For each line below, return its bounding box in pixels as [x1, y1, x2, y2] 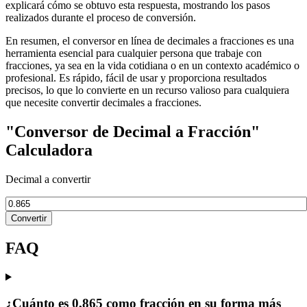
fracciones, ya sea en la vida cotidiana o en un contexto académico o [5, 59, 299, 71]
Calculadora [5, 140, 93, 159]
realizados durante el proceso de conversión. [5, 11, 196, 23]
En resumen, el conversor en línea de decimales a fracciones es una [5, 34, 294, 47]
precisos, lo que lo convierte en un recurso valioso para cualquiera [5, 84, 289, 96]
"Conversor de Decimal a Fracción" [5, 122, 260, 140]
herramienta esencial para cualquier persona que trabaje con [5, 47, 262, 59]
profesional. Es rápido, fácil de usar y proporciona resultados [5, 71, 267, 84]
